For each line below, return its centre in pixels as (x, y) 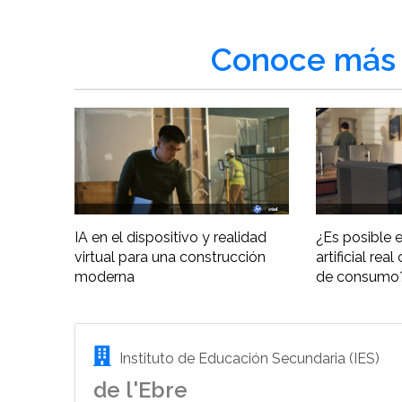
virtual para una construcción (170, 258)
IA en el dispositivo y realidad (171, 238)
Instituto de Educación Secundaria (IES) (248, 359)
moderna (105, 277)
